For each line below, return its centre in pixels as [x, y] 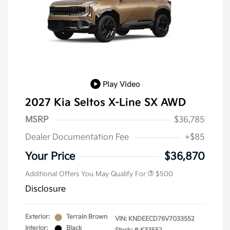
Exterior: [37, 217]
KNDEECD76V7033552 [161, 219]
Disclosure [45, 189]
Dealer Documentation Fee [77, 138]
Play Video [121, 84]
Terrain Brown [87, 217]
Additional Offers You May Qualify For [85, 174]
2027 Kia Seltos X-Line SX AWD [106, 103]
